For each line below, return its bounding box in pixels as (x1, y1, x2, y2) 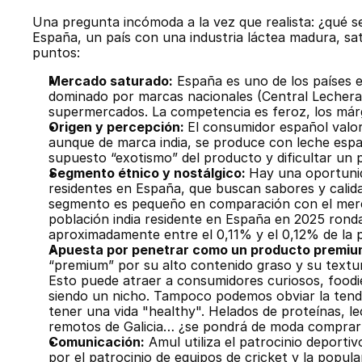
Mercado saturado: (48, 72, 173, 89)
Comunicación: (48, 333, 145, 350)
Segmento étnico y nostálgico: (48, 164, 249, 181)
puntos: (32, 44, 80, 61)
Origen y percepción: (48, 118, 187, 135)
